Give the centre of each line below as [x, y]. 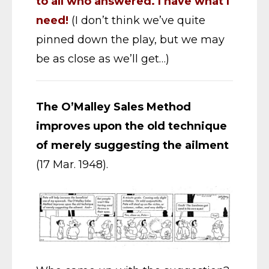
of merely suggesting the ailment [132, 145]
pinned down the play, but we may [130, 40]
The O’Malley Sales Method [113, 107]
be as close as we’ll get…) [103, 59]
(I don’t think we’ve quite [137, 20]
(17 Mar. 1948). [72, 165]
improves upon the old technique [131, 126]
